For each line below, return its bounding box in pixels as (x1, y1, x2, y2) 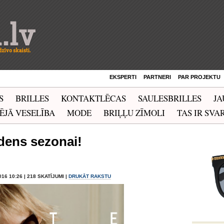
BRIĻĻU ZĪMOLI (103, 107, 165, 118)
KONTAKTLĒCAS (61, 92, 126, 104)
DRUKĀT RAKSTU (68, 173, 111, 179)
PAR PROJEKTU (178, 74, 220, 80)
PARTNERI (143, 74, 171, 80)
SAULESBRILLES (138, 92, 201, 104)
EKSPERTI (109, 74, 136, 80)
